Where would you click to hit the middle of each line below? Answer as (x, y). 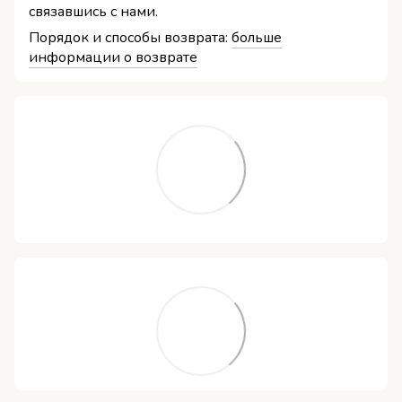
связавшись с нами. (93, 12)
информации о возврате (113, 58)
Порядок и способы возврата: (130, 38)
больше (257, 38)
